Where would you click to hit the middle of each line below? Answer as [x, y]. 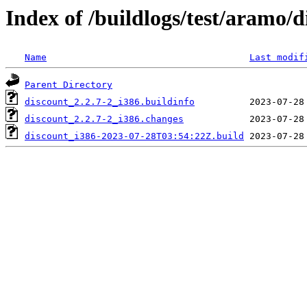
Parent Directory [69, 85]
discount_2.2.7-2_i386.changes [104, 119]
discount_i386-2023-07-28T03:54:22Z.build [134, 136]
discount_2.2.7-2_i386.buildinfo [110, 102]
